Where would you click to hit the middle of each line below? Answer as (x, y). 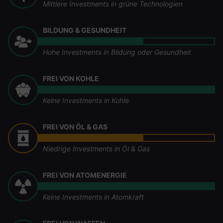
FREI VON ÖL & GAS (75, 127)
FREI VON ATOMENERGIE (85, 175)
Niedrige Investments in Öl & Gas (97, 149)
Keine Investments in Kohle (86, 100)
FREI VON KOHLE (71, 78)
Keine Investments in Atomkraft (94, 197)
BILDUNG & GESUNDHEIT (85, 30)
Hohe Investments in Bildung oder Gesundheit (117, 52)
